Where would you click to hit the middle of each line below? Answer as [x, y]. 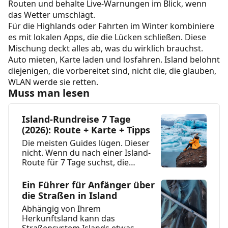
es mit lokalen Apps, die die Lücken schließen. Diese [107, 37]
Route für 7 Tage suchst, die [75, 163]
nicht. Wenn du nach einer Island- [86, 153]
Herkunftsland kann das [68, 219]
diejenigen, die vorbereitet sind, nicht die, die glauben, [112, 71]
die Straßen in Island [69, 196]
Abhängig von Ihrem [61, 209]
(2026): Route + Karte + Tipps [86, 130]
